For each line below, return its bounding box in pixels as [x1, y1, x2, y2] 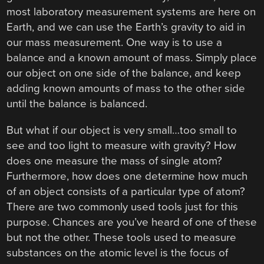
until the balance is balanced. [6, 97, 148, 111]
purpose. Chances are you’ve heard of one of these [6, 216, 258, 229]
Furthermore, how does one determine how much [6, 170, 248, 183]
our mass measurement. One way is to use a [6, 36, 223, 49]
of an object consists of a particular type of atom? [6, 185, 246, 199]
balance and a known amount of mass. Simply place [6, 51, 258, 65]
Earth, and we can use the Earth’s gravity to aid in [6, 21, 246, 34]
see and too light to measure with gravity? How [6, 139, 237, 153]
